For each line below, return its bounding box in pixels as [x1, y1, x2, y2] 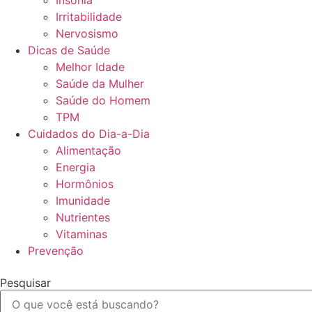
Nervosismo [56, 26, 118, 40]
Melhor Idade [56, 60, 125, 74]
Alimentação [56, 143, 121, 157]
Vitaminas [56, 227, 107, 241]
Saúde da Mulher [56, 77, 144, 91]
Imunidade [56, 194, 110, 208]
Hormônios [56, 177, 114, 191]
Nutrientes [56, 210, 110, 224]
